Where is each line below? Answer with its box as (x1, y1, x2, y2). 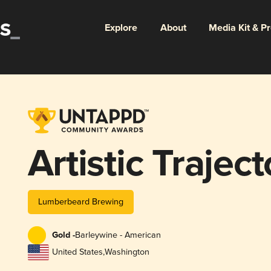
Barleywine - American (74, 230, 161, 241)
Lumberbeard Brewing (38, 196, 123, 207)
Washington (104, 247, 149, 258)
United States (51, 247, 103, 258)
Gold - (51, 230, 75, 241)
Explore (104, 21, 137, 34)
